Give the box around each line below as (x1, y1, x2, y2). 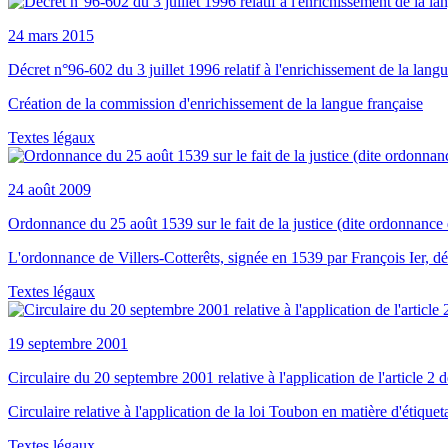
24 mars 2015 (8, 26, 94, 44)
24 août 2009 (8, 180, 91, 198)
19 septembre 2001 (8, 334, 128, 352)
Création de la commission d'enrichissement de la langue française (8, 94, 423, 112)
